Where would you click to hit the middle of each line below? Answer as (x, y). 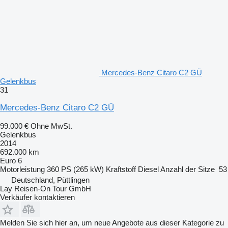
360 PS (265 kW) (75, 169)
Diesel (148, 169)
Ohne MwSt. (51, 126)
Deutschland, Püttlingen (50, 180)
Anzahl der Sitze (188, 169)
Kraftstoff (121, 169)
